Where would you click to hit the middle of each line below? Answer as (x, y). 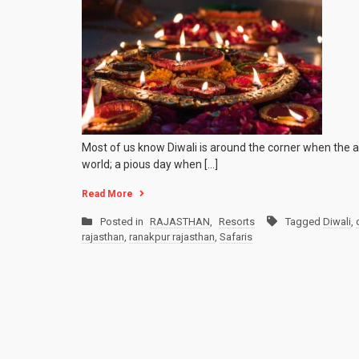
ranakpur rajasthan (172, 237)
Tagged (304, 222)
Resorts (237, 222)
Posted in (123, 222)
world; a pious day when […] (150, 165)
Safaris (236, 237)
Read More (107, 194)
